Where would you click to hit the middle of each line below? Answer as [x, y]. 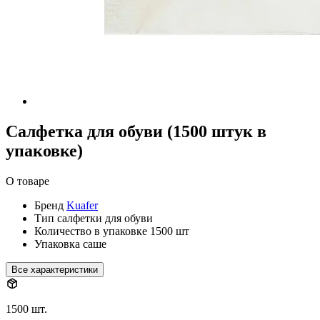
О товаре [27, 181]
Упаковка [57, 244]
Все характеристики [55, 269]
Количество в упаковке [91, 231]
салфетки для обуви [105, 218]
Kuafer [82, 205]
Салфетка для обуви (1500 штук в [136, 131]
